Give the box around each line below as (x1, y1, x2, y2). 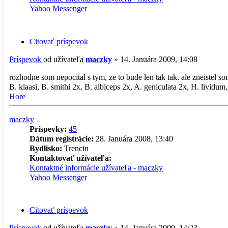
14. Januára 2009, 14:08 (120, 54, 197, 64)
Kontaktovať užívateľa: (30, 153, 111, 162)
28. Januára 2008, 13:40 (94, 134, 173, 143)
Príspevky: (30, 124, 67, 133)
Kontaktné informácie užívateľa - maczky (30, 163, 163, 172)
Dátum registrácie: (30, 134, 94, 143)
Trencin (62, 144, 89, 153)
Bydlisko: (30, 144, 62, 153)
